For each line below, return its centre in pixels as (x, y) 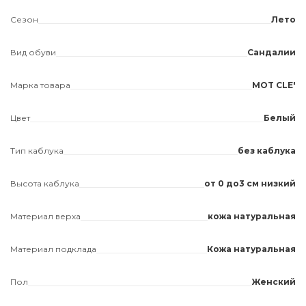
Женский (274, 282)
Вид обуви (33, 52)
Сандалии (272, 52)
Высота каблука (45, 183)
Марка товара (40, 85)
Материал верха (45, 216)
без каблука (267, 151)
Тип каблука (37, 151)
